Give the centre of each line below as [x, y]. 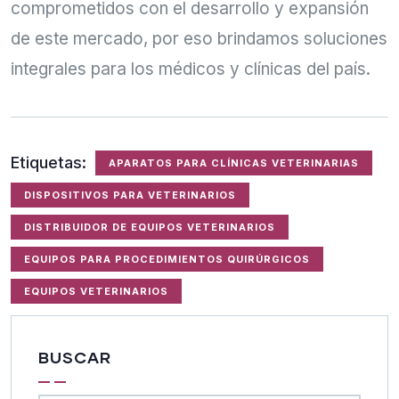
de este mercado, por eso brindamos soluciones [199, 38]
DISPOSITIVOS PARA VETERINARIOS [130, 195]
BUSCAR [75, 357]
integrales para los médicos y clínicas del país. [191, 69]
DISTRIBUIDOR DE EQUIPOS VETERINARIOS [150, 227]
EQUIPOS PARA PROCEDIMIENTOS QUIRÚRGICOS [167, 259]
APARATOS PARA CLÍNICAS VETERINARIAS [234, 163]
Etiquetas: [49, 162]
